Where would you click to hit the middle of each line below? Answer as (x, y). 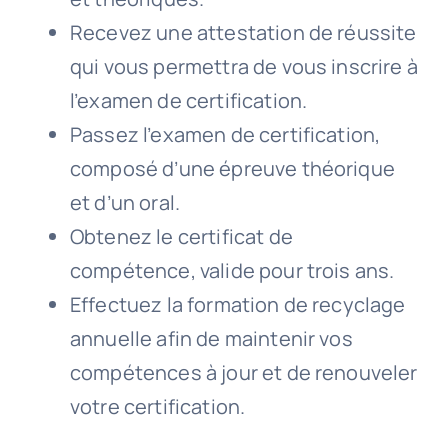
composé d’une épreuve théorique (232, 169)
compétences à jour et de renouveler (243, 373)
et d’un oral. (125, 203)
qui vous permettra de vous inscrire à (243, 67)
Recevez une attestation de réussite (243, 33)
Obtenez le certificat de (181, 237)
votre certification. (157, 407)
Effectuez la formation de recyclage (237, 305)
